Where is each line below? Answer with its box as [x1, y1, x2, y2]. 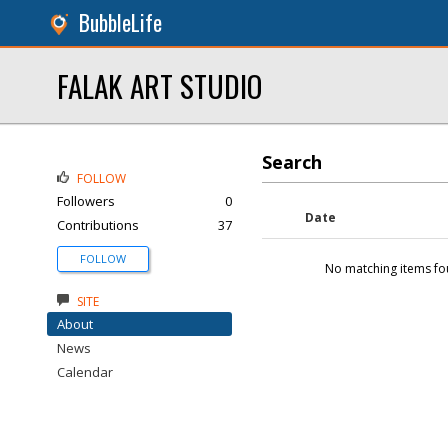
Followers [57, 192, 115, 210]
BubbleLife [79, 7, 162, 38]
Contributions [57, 216, 139, 234]
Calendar [57, 363, 113, 381]
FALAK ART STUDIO [57, 64, 262, 107]
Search [262, 150, 322, 174]
